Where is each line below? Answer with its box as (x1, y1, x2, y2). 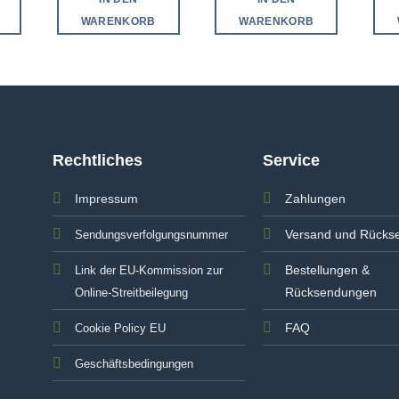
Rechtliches (52, 151, 142, 170)
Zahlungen (285, 191, 346, 207)
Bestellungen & (285, 263, 370, 278)
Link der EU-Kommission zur (74, 264, 223, 278)
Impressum (74, 191, 138, 207)
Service (263, 151, 321, 170)
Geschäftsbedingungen (74, 357, 193, 371)
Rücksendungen (285, 285, 378, 300)
